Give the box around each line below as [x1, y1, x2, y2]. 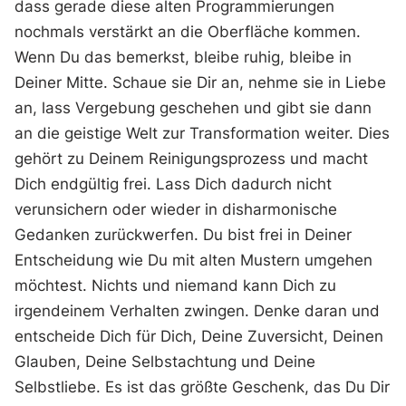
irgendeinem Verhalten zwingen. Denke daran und [14, 301, 381, 320]
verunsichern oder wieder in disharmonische [14, 199, 338, 218]
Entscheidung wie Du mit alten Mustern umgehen [14, 250, 373, 269]
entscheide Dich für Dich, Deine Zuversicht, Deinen [14, 326, 384, 345]
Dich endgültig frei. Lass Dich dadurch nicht [14, 174, 333, 193]
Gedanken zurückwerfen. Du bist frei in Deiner [14, 225, 353, 244]
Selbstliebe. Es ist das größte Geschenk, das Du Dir [14, 377, 391, 396]
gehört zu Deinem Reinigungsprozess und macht [14, 149, 369, 168]
